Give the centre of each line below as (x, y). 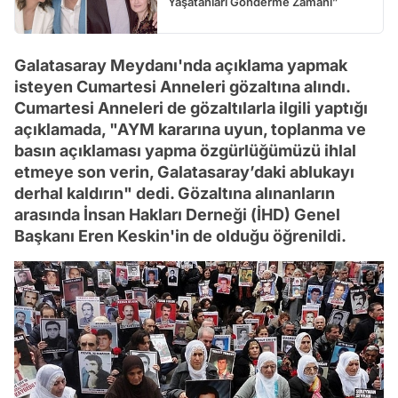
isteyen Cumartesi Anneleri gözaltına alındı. (182, 87)
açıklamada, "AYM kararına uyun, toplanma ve (190, 130)
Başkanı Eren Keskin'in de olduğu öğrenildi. (180, 236)
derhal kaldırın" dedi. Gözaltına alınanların (175, 194)
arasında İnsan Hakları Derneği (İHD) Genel (177, 215)
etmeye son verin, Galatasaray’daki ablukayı (184, 172)
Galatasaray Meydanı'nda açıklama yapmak (181, 66)
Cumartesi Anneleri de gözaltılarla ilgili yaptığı (191, 108)
